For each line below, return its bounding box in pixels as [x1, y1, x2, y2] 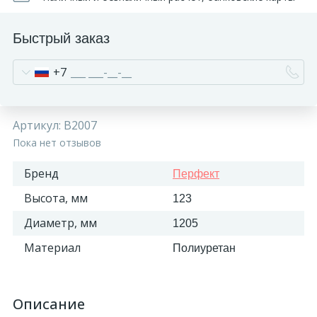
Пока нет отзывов [13, 136, 101, 149]
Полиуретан [173, 242, 236, 254]
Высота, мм [24, 190, 88, 206]
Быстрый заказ [13, 30, 110, 46]
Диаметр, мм [24, 215, 97, 231]
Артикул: [13, 117, 64, 133]
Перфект [173, 168, 219, 180]
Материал [24, 240, 81, 255]
